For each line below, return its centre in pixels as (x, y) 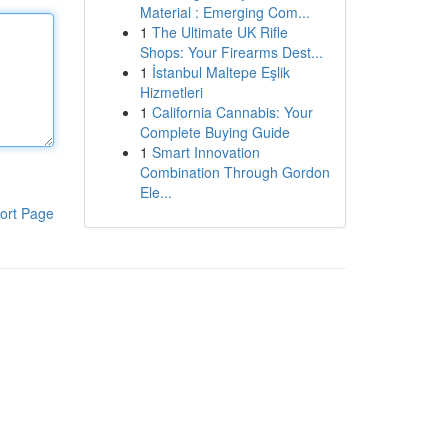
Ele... (155, 192)
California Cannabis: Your (232, 112)
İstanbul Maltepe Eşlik (220, 72)
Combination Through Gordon (234, 172)
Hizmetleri (171, 92)
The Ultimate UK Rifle (219, 32)
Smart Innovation (205, 152)
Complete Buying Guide (214, 132)
